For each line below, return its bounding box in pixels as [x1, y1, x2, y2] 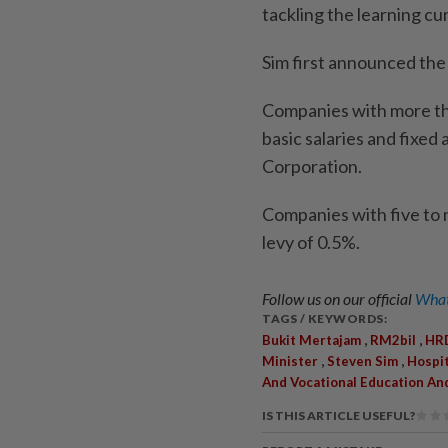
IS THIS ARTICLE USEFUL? [262, 407, 415, 423]
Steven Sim [327, 352, 398, 369]
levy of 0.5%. [262, 230, 360, 253]
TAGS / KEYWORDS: [262, 310, 387, 326]
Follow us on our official [262, 288, 415, 308]
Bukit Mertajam [262, 331, 361, 348]
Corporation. [262, 154, 362, 177]
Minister [262, 352, 318, 369]
